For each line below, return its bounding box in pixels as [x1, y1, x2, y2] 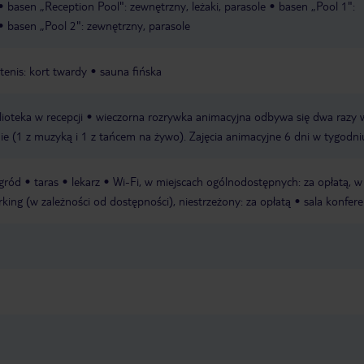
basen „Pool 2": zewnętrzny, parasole [7, 18, 190, 33]
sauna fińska [100, 63, 162, 79]
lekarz [71, 174, 100, 189]
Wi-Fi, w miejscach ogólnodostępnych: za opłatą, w [113, 174, 362, 189]
